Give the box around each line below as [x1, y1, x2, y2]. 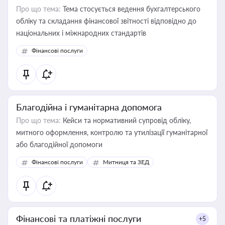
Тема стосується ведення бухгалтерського [61, 5, 200, 13]
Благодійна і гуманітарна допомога [16, 101, 162, 113]
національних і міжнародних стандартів [16, 29, 146, 37]
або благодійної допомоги [16, 140, 102, 149]
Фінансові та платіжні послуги [16, 213, 141, 224]
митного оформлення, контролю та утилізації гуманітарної [16, 128, 207, 137]
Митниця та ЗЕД [103, 158, 149, 166]
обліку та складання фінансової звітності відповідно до [16, 17, 196, 25]
